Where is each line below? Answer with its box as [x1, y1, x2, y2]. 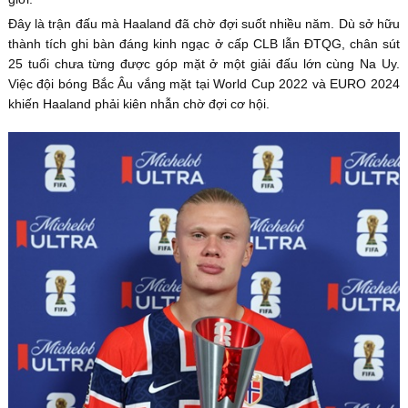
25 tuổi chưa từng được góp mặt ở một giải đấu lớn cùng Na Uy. [7, 56, 401, 71]
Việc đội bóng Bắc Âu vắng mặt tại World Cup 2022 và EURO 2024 [7, 76, 401, 91]
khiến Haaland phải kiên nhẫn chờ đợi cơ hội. [7, 96, 273, 111]
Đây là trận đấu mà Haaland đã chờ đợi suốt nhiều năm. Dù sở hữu [7, 15, 401, 31]
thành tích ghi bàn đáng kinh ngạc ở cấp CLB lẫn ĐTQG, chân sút [7, 36, 401, 51]
